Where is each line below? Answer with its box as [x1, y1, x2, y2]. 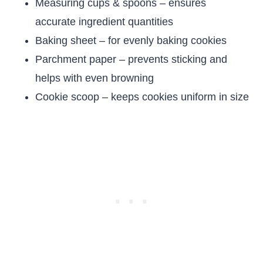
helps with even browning [35, 72, 154, 84]
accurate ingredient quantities [35, 16, 173, 28]
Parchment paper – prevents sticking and [35, 53, 227, 65]
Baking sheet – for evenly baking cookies [35, 35, 227, 46]
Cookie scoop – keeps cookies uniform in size [35, 91, 249, 103]
